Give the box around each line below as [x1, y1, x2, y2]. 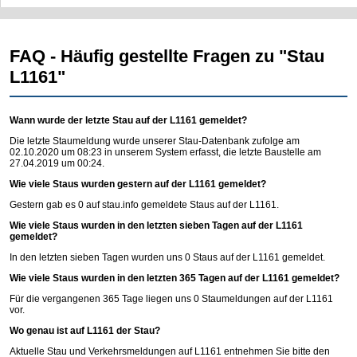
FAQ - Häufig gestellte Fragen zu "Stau [10, 45, 324, 66]
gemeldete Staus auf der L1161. [139, 198, 279, 210]
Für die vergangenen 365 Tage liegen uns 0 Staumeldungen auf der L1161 [10, 292, 333, 304]
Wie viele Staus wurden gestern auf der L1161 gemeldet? [10, 178, 266, 190]
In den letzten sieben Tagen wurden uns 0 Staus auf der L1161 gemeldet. [10, 251, 325, 263]
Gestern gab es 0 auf [10, 198, 102, 210]
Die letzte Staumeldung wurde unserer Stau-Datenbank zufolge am [10, 135, 300, 147]
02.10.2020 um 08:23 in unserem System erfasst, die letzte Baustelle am [10, 146, 321, 158]
